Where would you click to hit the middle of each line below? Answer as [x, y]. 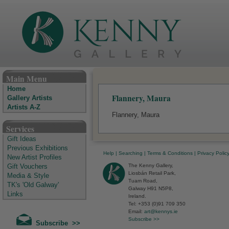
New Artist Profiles [35, 157]
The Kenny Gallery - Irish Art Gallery [58, 66]
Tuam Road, [143, 181]
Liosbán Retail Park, [152, 173]
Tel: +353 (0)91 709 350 [157, 204]
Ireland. [137, 196]
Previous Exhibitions [38, 148]
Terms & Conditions [170, 153]
